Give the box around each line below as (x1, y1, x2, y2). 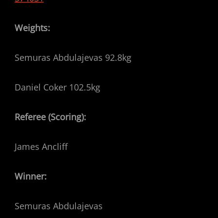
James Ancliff (15, 141, 68, 152)
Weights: (15, 22, 50, 34)
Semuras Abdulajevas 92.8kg (15, 52, 131, 63)
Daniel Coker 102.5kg (15, 81, 100, 93)
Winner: (15, 170, 47, 182)
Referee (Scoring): (15, 111, 86, 123)
